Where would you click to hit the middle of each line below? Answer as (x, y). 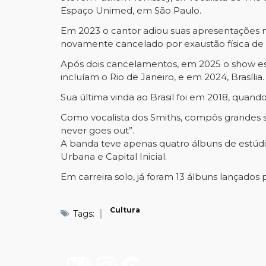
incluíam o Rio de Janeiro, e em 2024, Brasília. (162, 77)
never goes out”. (97, 130)
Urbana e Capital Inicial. (115, 156)
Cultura (125, 210)
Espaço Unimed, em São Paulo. (132, 10)
